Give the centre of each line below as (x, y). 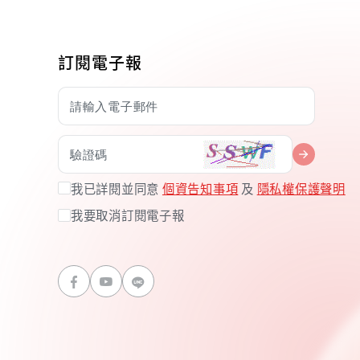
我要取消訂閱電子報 (128, 215)
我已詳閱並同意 (117, 188)
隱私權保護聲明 (301, 188)
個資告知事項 (200, 188)
